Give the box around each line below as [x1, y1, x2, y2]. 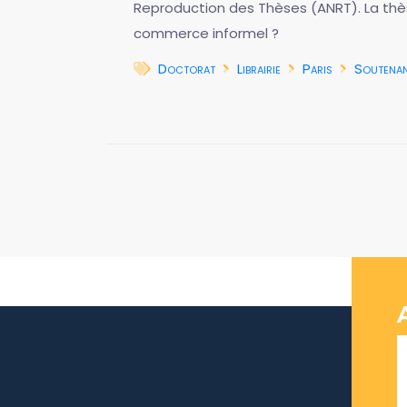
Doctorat [158, 59, 215, 79]
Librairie [237, 59, 281, 79]
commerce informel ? [134, 24, 279, 44]
